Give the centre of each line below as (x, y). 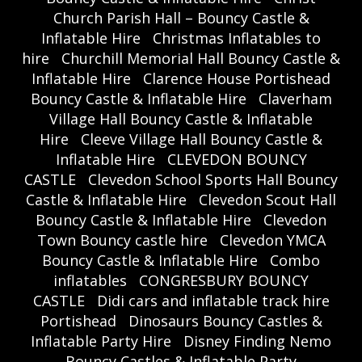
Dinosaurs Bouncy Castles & (225, 321)
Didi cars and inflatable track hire (213, 301)
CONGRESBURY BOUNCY (224, 281)
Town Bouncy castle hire (122, 240)
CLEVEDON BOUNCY (237, 160)
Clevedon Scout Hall (267, 200)
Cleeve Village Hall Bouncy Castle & (202, 139)
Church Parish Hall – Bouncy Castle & (181, 18)
